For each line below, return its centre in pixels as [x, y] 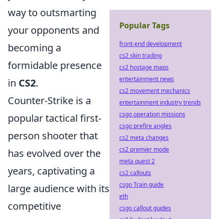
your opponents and [54, 30]
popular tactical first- [55, 118]
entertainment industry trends [160, 102]
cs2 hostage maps [144, 67]
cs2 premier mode [144, 149]
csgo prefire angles [145, 126]
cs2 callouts [135, 173]
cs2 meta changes [144, 138]
